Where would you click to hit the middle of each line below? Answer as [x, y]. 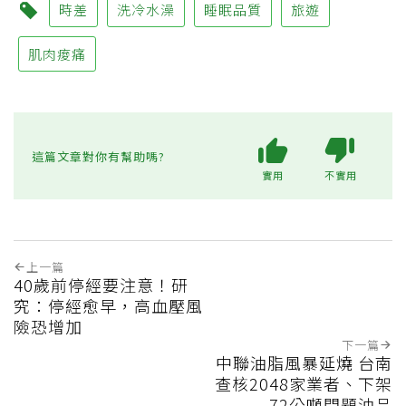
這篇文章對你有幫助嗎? [98, 156]
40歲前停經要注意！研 [101, 285]
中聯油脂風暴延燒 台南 [304, 363]
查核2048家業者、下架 [304, 384]
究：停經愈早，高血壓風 [108, 306]
